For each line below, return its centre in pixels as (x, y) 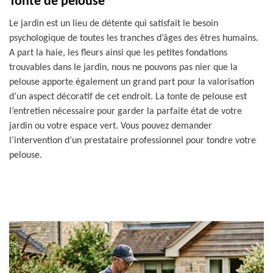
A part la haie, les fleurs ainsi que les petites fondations (118, 53)
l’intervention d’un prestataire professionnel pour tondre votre (133, 141)
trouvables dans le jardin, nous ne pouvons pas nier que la (123, 68)
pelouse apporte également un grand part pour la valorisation (132, 82)
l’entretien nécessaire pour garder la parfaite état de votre (126, 112)
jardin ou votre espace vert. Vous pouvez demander (111, 126)
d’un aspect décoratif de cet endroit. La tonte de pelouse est (128, 97)
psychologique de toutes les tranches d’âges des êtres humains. (134, 38)
